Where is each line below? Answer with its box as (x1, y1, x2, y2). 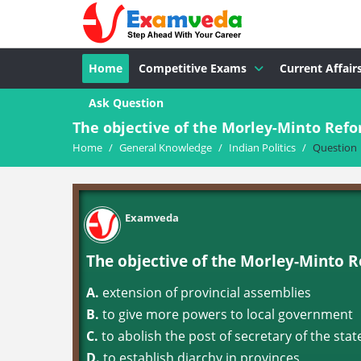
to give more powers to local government (99, 305, 353, 323)
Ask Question (89, 95, 164, 110)
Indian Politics (229, 140, 296, 155)
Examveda (125, 210, 179, 225)
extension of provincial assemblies (99, 284, 311, 301)
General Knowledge (119, 140, 212, 155)
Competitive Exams (139, 60, 247, 76)
